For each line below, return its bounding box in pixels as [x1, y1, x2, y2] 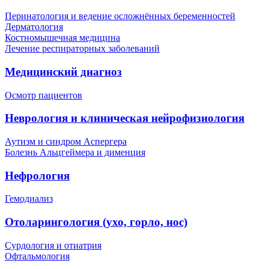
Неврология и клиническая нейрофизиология [5, 112, 244, 125]
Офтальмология [5, 250, 70, 261]
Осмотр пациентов [5, 89, 82, 100]
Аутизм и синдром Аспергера [5, 136, 127, 147]
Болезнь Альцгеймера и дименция [5, 147, 145, 157]
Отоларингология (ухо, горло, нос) [5, 216, 187, 229]
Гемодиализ [5, 193, 53, 204]
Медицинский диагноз [5, 65, 122, 78]
